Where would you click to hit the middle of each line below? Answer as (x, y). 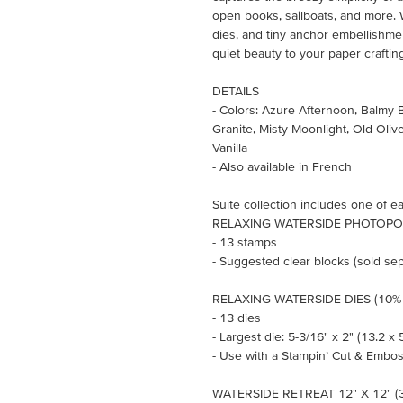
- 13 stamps (245, 242)
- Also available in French (282, 166)
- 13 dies (237, 317)
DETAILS (236, 90)
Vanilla (230, 147)
